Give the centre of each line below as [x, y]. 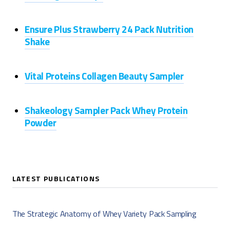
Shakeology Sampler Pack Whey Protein [106, 110]
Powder [41, 122]
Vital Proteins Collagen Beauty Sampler [104, 76]
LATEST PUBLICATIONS [56, 178]
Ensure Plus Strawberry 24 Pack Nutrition [109, 29]
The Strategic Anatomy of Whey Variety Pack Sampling [104, 214]
